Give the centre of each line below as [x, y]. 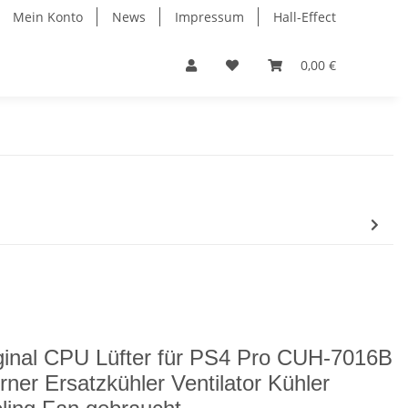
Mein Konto [48, 17]
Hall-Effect [305, 17]
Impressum [209, 17]
